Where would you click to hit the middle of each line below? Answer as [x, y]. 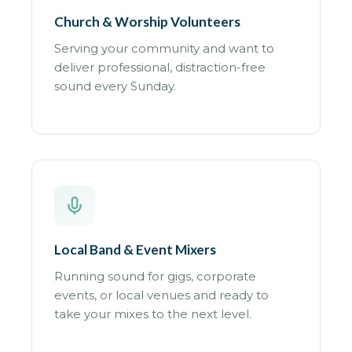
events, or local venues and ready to [161, 295]
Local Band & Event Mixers [135, 250]
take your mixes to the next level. [153, 314]
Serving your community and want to [164, 49]
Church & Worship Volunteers [147, 22]
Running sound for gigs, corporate [155, 277]
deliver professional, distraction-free [160, 68]
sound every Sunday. [115, 86]
